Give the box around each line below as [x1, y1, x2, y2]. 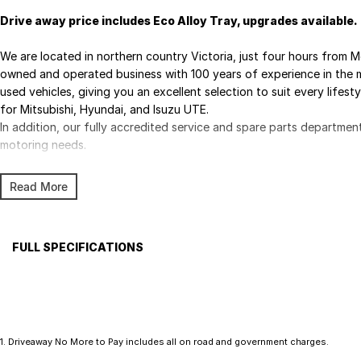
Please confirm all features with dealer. [12, 295, 209, 309]
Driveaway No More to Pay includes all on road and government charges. [8, 336, 329, 347]
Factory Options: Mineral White [12, 268, 178, 281]
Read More [10, 180, 68, 193]
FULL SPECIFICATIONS [12, 240, 143, 254]
